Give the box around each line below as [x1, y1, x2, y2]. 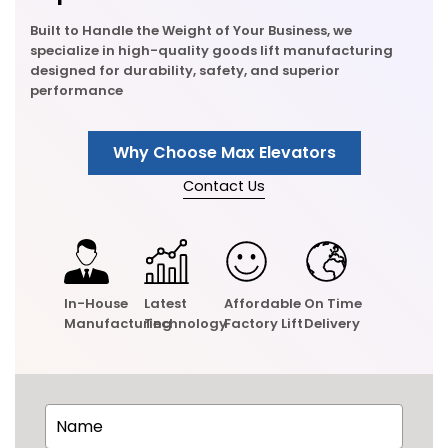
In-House [64, 294, 128, 314]
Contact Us [183, 176, 265, 197]
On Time [304, 294, 362, 314]
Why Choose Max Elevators [112, 141, 336, 165]
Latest [144, 294, 187, 314]
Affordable [224, 294, 301, 314]
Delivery [304, 314, 360, 334]
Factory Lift [224, 314, 303, 334]
